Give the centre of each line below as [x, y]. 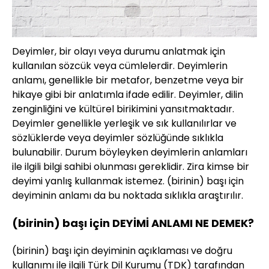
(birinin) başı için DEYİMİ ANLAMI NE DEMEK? [133, 223]
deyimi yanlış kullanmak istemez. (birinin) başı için [128, 181]
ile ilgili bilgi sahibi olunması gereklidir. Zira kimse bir [131, 166]
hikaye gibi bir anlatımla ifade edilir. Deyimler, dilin [128, 94]
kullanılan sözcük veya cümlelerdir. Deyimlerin [120, 65]
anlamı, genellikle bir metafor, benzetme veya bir [128, 80]
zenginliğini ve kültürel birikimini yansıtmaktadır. [123, 109]
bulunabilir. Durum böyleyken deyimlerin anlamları [130, 152]
